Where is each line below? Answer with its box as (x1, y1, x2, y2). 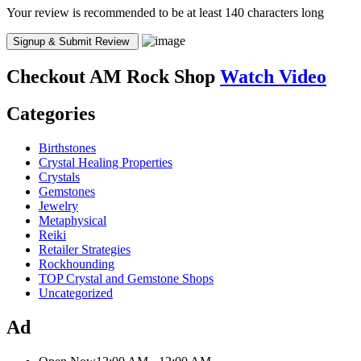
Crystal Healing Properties (39, 156, 172, 170)
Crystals (39, 170, 80, 185)
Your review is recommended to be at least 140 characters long (6, 5, 324, 19)
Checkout (6, 65, 85, 87)
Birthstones (39, 141, 96, 156)
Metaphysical (39, 214, 106, 228)
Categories (6, 103, 95, 125)
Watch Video (220, 65, 326, 87)
